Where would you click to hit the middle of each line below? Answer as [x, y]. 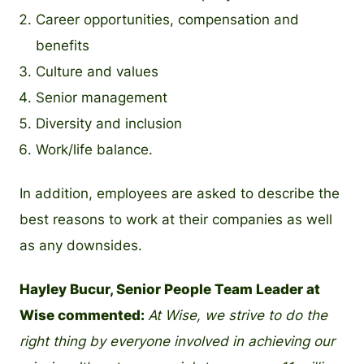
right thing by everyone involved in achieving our [177, 341]
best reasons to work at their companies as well [176, 219]
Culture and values [97, 71]
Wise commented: [84, 315]
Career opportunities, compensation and [167, 19]
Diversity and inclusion [109, 123]
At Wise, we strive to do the [238, 315]
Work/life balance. [94, 149]
